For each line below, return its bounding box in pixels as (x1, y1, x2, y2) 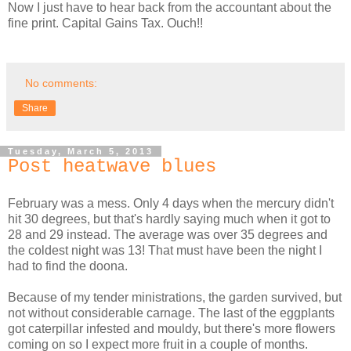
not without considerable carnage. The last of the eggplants (8, 306, 335, 320)
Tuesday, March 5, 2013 (8, 146, 154, 156)
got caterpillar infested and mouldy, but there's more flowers (8, 321, 335, 335)
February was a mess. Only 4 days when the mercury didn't (8, 196, 334, 210)
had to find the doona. (8, 259, 128, 273)
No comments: (25, 76, 98, 89)
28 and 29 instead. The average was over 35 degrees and (8, 227, 327, 241)
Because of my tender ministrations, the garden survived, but (8, 290, 342, 304)
